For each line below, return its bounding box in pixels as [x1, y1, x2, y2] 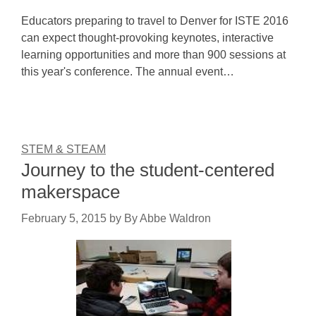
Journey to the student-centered [21, 159, 274, 181]
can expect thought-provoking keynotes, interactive [21, 32, 274, 44]
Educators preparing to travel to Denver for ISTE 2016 [21, 15, 288, 27]
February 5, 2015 [21, 212, 107, 224]
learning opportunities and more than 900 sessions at [21, 49, 286, 61]
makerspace [21, 181, 120, 202]
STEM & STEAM [21, 143, 106, 155]
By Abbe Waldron [124, 212, 211, 224]
